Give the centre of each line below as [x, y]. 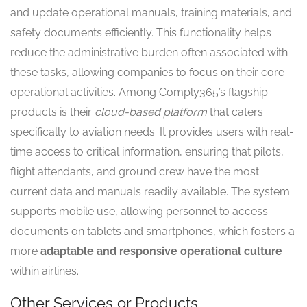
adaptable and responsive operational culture [161, 251]
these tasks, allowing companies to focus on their [136, 72]
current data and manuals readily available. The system [150, 191]
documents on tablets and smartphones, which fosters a [152, 231]
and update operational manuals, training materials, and [151, 12]
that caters [235, 112]
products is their [52, 112]
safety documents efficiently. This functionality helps [141, 32]
